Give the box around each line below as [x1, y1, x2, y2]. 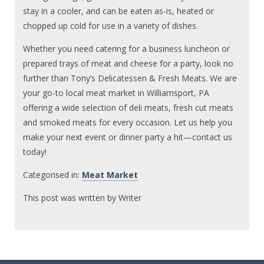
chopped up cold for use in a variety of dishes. [23, 19, 199, 31]
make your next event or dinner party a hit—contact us [23, 131, 233, 143]
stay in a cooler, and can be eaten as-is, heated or [23, 5, 214, 16]
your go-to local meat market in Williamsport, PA [23, 87, 210, 98]
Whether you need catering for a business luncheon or [23, 42, 230, 54]
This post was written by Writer [23, 192, 142, 203]
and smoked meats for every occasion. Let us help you [23, 116, 233, 128]
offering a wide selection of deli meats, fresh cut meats [23, 101, 234, 113]
